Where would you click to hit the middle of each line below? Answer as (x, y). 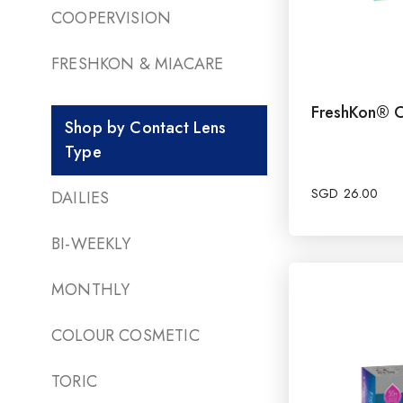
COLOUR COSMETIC (125, 335)
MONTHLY (91, 289)
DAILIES (81, 197)
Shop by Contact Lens (146, 127)
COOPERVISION (112, 18)
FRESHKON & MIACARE (138, 63)
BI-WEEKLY (91, 243)
